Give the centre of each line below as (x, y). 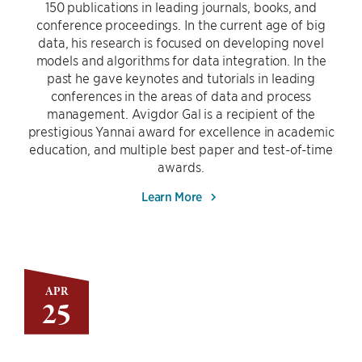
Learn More (173, 196)
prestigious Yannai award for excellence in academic (181, 131)
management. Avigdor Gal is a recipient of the (181, 113)
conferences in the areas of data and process (181, 95)
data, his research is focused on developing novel (181, 42)
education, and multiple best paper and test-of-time (181, 149)
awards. (181, 166)
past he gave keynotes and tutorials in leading (181, 78)
